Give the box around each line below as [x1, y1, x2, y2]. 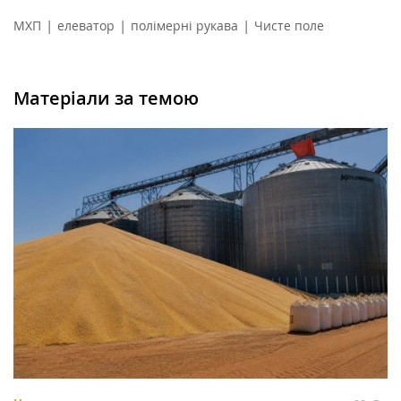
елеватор [57, 17, 115, 35]
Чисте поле [254, 17, 324, 35]
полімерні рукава [131, 17, 238, 35]
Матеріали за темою [13, 86, 199, 111]
